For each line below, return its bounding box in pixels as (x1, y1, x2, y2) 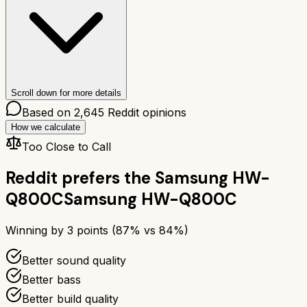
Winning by (5, 223, 67, 237)
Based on (22, 105, 74, 119)
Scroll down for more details (11, 87, 121, 98)
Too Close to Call (22, 139, 111, 153)
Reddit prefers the (5, 167, 151, 188)
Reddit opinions (104, 105, 186, 119)
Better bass (22, 272, 81, 286)
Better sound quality (22, 253, 126, 267)
